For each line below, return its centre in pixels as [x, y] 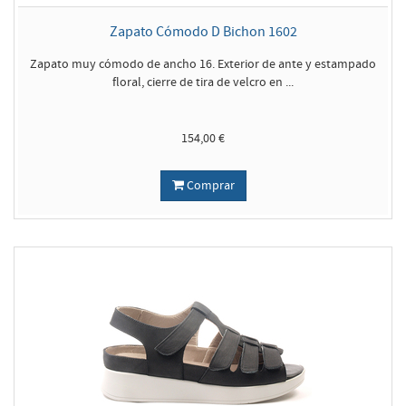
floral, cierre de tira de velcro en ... [203, 82]
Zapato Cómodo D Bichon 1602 [203, 32]
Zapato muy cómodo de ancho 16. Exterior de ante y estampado [203, 64]
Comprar [209, 186]
